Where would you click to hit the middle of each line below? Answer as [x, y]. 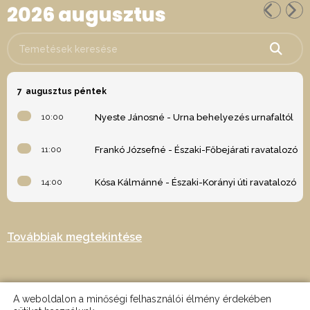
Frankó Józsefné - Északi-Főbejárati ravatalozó [196, 150]
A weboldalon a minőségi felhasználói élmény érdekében [142, 299]
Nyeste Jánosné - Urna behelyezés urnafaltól [194, 117]
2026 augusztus [86, 15]
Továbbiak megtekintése [74, 237]
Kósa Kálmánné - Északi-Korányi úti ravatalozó [195, 182]
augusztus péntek [66, 91]
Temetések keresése [52, 41]
